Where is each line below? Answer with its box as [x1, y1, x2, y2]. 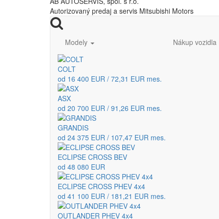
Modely [65, 37, 89, 47]
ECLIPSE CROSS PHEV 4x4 [58, 181, 145, 192]
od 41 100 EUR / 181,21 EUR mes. [58, 191, 166, 201]
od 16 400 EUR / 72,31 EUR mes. [58, 74, 162, 84]
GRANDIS [58, 123, 88, 133]
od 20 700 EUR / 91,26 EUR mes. [58, 103, 162, 113]
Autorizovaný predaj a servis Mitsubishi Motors [50, 6, 194, 16]
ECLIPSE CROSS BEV [58, 152, 127, 162]
